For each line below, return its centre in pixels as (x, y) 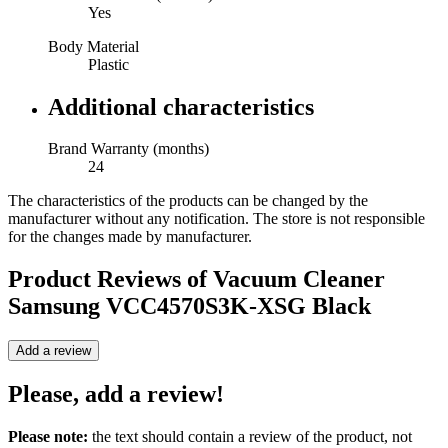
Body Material (93, 46)
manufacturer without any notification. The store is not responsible (216, 219)
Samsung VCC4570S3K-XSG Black (189, 306)
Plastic (108, 64)
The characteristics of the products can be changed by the (188, 201)
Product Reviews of (110, 279)
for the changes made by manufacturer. (130, 237)
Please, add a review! (116, 394)
